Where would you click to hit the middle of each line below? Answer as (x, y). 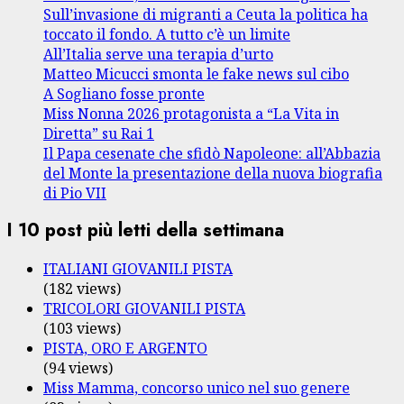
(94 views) (78, 367)
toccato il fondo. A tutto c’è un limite (167, 34)
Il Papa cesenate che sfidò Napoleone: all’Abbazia (212, 153)
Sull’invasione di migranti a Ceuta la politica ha (206, 14)
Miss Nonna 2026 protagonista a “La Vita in (191, 113)
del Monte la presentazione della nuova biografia (213, 173)
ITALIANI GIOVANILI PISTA (138, 268)
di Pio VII (75, 193)
